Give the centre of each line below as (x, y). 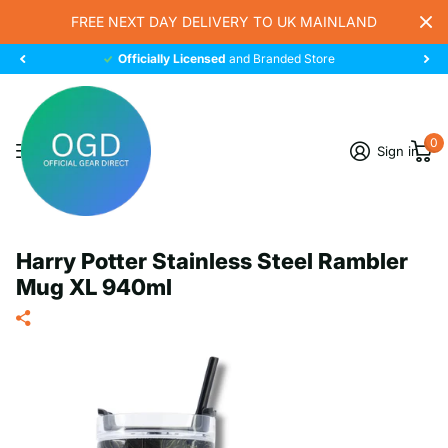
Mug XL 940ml (94, 287)
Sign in (398, 151)
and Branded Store (280, 59)
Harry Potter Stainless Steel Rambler (212, 261)
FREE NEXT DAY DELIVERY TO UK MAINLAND (224, 21)
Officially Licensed (171, 59)
